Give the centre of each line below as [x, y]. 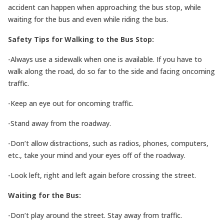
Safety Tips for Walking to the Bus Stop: [81, 39]
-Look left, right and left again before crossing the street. [102, 175]
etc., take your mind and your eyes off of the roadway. [97, 155]
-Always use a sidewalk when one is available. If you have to [105, 59]
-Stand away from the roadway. [59, 123]
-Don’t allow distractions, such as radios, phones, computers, [108, 143]
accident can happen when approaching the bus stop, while [104, 7]
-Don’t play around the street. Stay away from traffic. [95, 215]
